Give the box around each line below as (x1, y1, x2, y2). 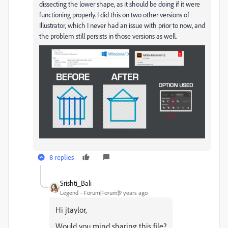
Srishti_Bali (60, 179, 92, 188)
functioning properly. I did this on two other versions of (39, 10, 189, 19)
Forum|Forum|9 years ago (84, 189, 148, 197)
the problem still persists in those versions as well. (39, 32, 177, 40)
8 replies (49, 153, 74, 162)
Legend (60, 189, 78, 197)
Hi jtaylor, (55, 205, 87, 215)
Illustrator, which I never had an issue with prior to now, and (39, 21, 205, 30)
